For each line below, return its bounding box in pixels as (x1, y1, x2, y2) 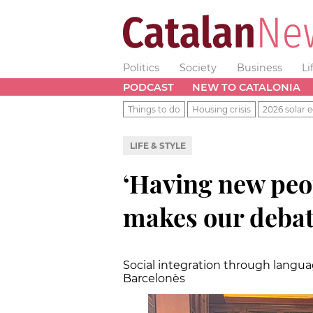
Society (179, 61, 217, 74)
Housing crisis (192, 103, 251, 115)
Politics (123, 61, 159, 74)
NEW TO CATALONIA (191, 80, 300, 94)
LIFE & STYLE (129, 140, 186, 151)
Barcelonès (123, 271, 185, 285)
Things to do (128, 103, 180, 115)
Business (236, 61, 282, 74)
